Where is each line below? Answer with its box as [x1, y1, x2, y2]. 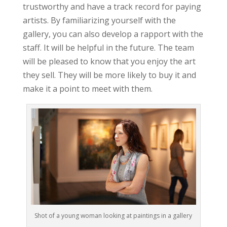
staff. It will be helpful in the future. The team [22, 42, 194, 54]
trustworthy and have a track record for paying [22, 1, 201, 13]
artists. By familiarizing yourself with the [22, 15, 176, 26]
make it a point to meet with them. [22, 83, 153, 95]
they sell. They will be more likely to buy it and [22, 69, 196, 81]
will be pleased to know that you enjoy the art [22, 56, 196, 67]
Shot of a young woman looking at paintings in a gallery [34, 211, 193, 220]
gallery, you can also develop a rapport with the [22, 28, 203, 40]
